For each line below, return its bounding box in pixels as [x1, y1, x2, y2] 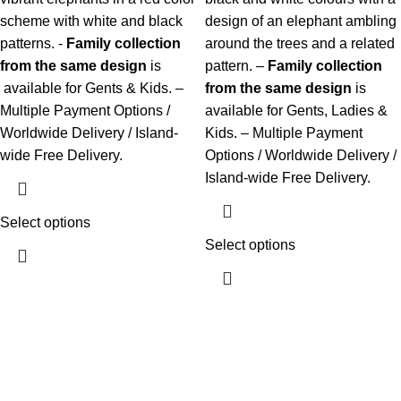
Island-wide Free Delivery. [205, 169, 371, 185]
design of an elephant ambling [205, 13, 397, 29]
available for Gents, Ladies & [205, 102, 388, 118]
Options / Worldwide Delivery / [205, 147, 397, 163]
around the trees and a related [205, 35, 395, 51]
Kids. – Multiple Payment [205, 124, 363, 141]
